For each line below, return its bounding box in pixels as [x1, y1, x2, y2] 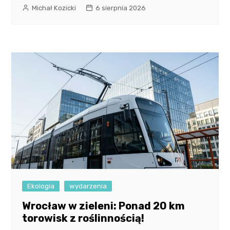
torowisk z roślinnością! [22, 212, 145, 225]
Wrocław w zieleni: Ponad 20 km [22, 200, 185, 213]
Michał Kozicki [32, 4, 76, 12]
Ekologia [27, 182, 55, 190]
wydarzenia [69, 182, 107, 190]
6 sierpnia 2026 [95, 4, 146, 12]
